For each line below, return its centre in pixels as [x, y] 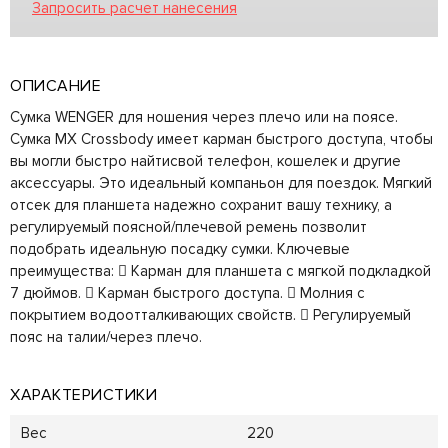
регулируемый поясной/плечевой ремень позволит [188, 226]
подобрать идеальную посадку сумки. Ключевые [180, 248]
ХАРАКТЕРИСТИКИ [83, 395]
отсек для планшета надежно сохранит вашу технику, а [201, 204]
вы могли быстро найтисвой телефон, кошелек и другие [205, 160]
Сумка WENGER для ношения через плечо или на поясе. [204, 116]
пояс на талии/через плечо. [106, 336]
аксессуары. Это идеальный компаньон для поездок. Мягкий [221, 182]
